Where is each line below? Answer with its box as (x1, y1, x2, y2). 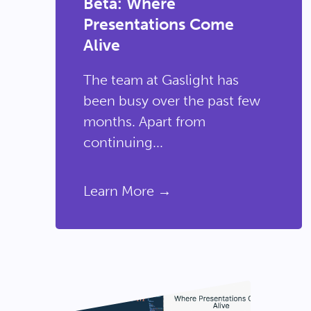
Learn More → (83, 183, 171, 199)
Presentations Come (83, 15, 234, 34)
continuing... (83, 134, 163, 151)
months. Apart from (83, 113, 205, 130)
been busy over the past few (83, 92, 260, 109)
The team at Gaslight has (83, 72, 239, 88)
